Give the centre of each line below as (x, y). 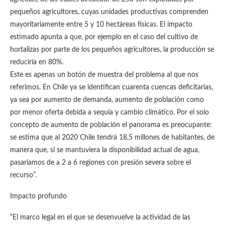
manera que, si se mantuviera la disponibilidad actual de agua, (105, 150)
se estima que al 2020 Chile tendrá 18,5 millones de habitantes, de (112, 138)
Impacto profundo (38, 196)
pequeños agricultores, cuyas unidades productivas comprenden (109, 12)
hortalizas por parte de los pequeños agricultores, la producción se (112, 50)
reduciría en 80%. (37, 62)
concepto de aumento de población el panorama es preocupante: (111, 125)
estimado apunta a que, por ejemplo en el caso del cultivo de (104, 37)
